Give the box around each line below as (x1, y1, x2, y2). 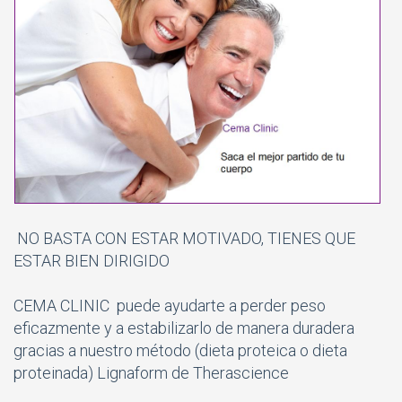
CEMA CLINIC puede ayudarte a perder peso (13, 295, 326, 315)
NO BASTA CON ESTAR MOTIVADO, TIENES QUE (13, 228, 355, 248)
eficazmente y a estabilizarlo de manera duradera (13, 318, 354, 337)
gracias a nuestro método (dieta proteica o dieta (13, 340, 347, 360)
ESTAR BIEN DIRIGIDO (13, 250, 170, 270)
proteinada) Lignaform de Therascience (13, 363, 289, 382)
